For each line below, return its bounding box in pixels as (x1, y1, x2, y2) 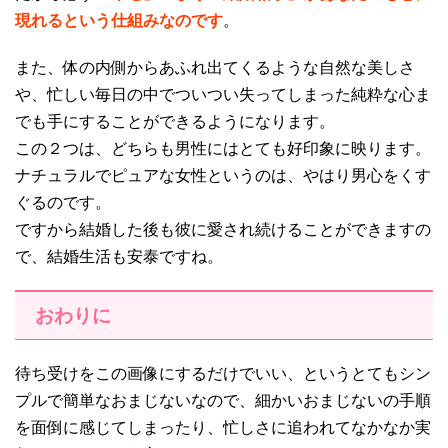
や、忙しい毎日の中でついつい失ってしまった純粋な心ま (15, 85, 431, 103)
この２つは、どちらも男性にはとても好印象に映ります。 (15, 139, 431, 157)
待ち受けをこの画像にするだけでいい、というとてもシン (15, 364, 431, 382)
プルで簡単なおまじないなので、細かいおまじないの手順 (15, 391, 431, 409)
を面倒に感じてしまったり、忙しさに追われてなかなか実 (15, 418, 431, 436)
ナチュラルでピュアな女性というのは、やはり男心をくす (15, 166, 431, 184)
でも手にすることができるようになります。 (15, 112, 335, 130)
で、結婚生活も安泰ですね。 (15, 247, 223, 265)
